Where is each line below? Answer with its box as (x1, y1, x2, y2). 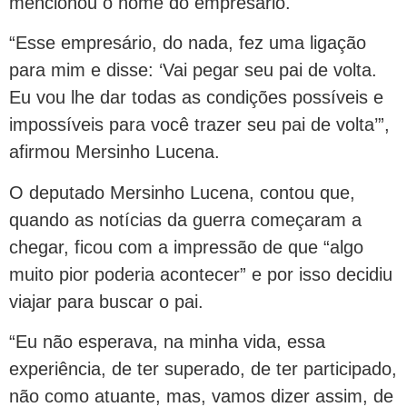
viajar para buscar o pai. (9, 291, 203, 312)
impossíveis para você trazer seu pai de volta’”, (9, 114, 390, 135)
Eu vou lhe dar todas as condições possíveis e (9, 87, 383, 108)
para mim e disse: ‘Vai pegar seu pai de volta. (9, 60, 377, 81)
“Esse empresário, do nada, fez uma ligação (9, 33, 366, 54)
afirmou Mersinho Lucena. (9, 142, 220, 163)
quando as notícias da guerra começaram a (9, 209, 362, 230)
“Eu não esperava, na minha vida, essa (9, 332, 325, 352)
